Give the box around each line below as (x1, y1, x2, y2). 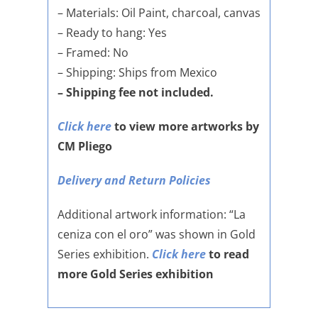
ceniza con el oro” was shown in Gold (57, 226, 256, 243)
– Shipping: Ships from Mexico (57, 65, 217, 81)
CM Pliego (57, 138, 112, 155)
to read (205, 246, 249, 263)
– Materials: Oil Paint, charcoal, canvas (57, 5, 261, 21)
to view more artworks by (111, 119, 259, 135)
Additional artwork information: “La (57, 207, 246, 223)
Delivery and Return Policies (57, 172, 211, 189)
